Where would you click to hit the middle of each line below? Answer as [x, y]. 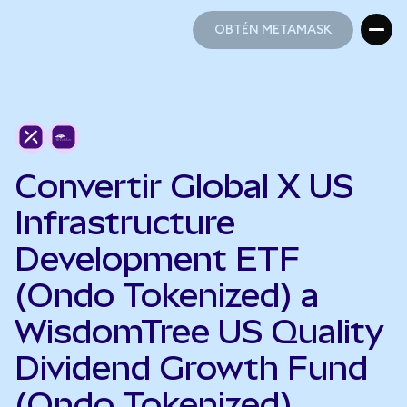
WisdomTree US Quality [199, 332]
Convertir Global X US [184, 186]
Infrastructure [125, 223]
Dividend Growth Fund [191, 368]
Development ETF [157, 259]
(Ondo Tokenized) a [167, 295]
